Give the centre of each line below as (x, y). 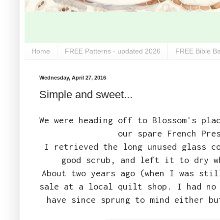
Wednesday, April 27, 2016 (73, 77)
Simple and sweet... (86, 95)
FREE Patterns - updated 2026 (113, 51)
